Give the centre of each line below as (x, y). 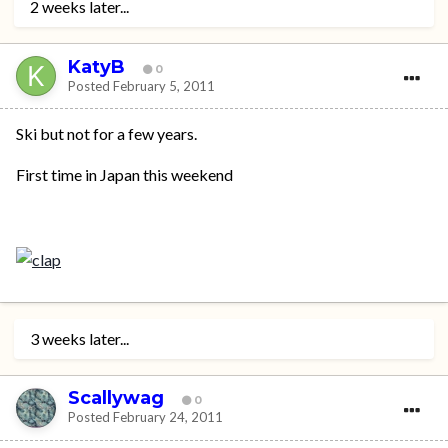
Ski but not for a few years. (106, 134)
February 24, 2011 (168, 417)
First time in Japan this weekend (124, 175)
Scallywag (116, 398)
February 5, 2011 (164, 85)
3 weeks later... (79, 338)
